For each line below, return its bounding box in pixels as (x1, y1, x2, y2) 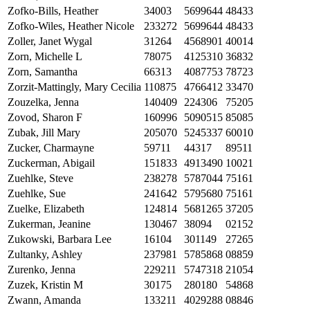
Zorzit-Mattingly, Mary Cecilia (8, 81, 141, 93)
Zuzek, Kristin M (8, 279, 83, 291)
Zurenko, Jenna (8, 264, 75, 276)
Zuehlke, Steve (8, 172, 73, 185)
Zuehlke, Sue (8, 188, 66, 200)
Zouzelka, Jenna (8, 96, 79, 109)
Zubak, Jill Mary (8, 127, 80, 139)
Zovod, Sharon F (8, 111, 82, 124)
